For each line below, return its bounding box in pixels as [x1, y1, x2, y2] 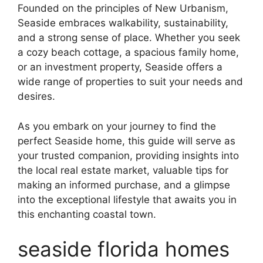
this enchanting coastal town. [18, 208, 156, 220]
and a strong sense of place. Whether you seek [18, 32, 240, 44]
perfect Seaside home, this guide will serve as [18, 134, 235, 147]
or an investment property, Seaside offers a [18, 61, 222, 73]
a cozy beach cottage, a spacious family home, [18, 46, 239, 59]
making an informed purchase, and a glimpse [18, 178, 230, 191]
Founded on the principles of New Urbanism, [18, 2, 228, 15]
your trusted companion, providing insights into [18, 149, 239, 161]
